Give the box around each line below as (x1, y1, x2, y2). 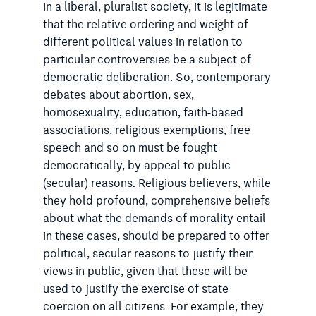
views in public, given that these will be (42, 262, 248, 281)
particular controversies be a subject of (42, 51, 251, 70)
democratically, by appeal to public (42, 157, 231, 176)
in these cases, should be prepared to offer (42, 227, 269, 246)
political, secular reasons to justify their (42, 245, 253, 264)
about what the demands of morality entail (42, 209, 266, 229)
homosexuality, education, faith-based (42, 104, 243, 123)
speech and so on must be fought (42, 139, 217, 158)
